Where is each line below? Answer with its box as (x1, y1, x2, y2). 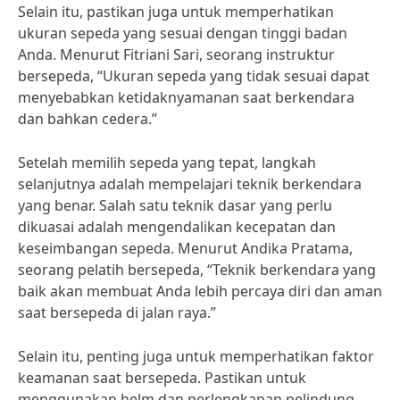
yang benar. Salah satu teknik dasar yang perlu (18, 196, 332, 215)
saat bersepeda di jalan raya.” (18, 303, 216, 322)
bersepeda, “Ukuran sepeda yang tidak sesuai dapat (18, 66, 370, 86)
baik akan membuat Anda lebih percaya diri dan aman (18, 281, 382, 301)
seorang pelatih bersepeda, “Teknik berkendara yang (18, 260, 376, 279)
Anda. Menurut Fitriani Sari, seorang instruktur (18, 45, 335, 64)
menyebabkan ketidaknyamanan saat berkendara (18, 87, 354, 107)
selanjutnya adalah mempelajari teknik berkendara (18, 174, 362, 194)
